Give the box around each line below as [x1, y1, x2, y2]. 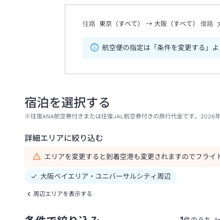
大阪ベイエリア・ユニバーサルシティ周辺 [40, 172, 171, 181]
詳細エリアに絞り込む [25, 134, 103, 143]
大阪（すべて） [154, 20, 199, 28]
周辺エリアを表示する [33, 191, 92, 198]
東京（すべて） [99, 20, 144, 28]
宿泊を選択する [25, 96, 110, 110]
